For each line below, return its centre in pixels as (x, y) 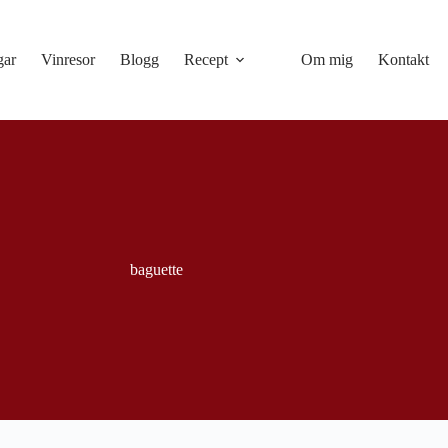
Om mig (327, 59)
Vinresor (68, 59)
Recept (206, 59)
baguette (157, 269)
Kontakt (404, 59)
